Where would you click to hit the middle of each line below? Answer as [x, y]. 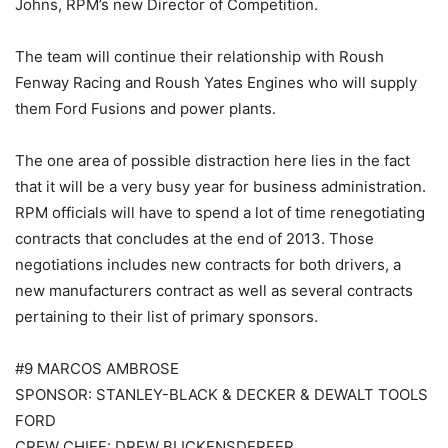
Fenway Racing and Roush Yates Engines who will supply [216, 83]
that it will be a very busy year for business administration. [220, 187]
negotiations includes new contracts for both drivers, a [208, 265]
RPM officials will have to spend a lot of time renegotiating [220, 213]
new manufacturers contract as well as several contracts [214, 291]
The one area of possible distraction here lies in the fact [212, 161]
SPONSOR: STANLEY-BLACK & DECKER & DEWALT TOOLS [221, 395]
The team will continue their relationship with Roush [199, 57]
